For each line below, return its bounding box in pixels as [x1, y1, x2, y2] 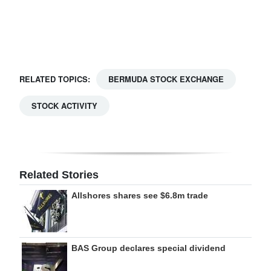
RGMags [19, 56, 57, 70]
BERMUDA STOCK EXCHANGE [108, 73, 224, 85]
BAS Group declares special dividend [71, 243, 226, 253]
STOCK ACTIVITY [31, 100, 97, 111]
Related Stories [19, 169, 99, 181]
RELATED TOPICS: [19, 73, 90, 85]
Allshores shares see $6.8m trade [71, 191, 208, 200]
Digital [19, 12, 48, 25]
